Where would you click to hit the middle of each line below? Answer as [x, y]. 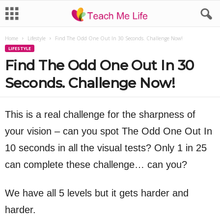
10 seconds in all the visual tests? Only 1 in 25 [106, 148]
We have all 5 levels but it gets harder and [97, 193]
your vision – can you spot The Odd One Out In [109, 131]
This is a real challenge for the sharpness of [100, 114]
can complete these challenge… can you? [96, 165]
